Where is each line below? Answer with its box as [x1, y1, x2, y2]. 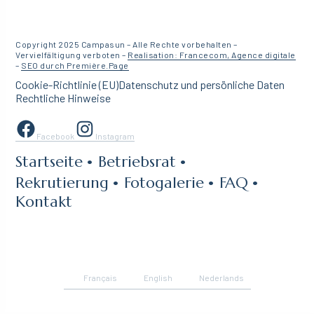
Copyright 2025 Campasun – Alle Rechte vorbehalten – [15, 39, 238, 49]
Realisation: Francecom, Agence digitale [128, 49, 296, 60]
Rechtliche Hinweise [15, 90, 111, 104]
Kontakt [15, 191, 73, 211]
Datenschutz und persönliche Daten [118, 77, 285, 91]
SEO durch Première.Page [21, 60, 129, 70]
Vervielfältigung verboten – [15, 49, 128, 60]
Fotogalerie [124, 172, 205, 192]
